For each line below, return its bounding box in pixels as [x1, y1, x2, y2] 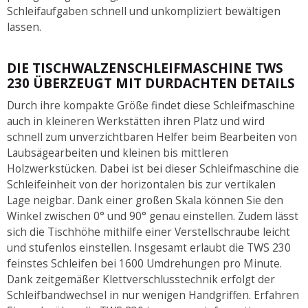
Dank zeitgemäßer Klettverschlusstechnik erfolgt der [7, 272, 275, 287]
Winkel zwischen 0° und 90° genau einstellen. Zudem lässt [7, 208, 298, 223]
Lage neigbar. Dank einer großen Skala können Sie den [7, 192, 283, 208]
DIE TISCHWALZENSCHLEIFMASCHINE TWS [7, 59, 283, 78]
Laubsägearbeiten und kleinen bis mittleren [7, 145, 228, 160]
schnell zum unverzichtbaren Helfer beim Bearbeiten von [7, 129, 297, 144]
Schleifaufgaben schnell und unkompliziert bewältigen [7, 3, 280, 19]
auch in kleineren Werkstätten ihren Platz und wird [7, 113, 265, 129]
